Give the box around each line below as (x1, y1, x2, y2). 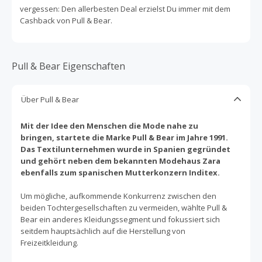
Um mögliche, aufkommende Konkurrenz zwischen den (20, 190, 216, 201)
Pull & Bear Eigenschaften (12, 59, 125, 73)
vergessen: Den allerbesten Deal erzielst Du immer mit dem (20, 3, 230, 14)
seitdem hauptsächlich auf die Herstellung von (20, 225, 185, 236)
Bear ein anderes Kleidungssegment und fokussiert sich (20, 213, 220, 225)
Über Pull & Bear (21, 94, 79, 105)
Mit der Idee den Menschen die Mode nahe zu (20, 120, 198, 131)
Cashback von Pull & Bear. (20, 15, 112, 26)
